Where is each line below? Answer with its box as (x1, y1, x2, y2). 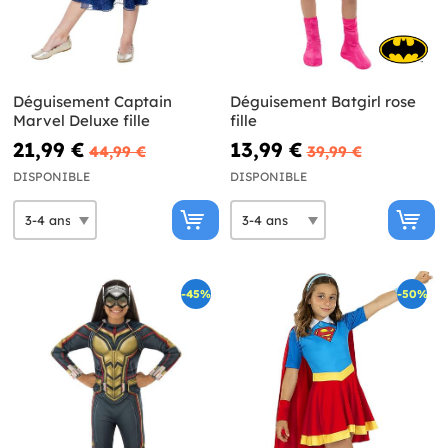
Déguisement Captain (13, 92, 172, 112)
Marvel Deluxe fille (13, 111, 150, 131)
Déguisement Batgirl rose (229, 92, 416, 112)
